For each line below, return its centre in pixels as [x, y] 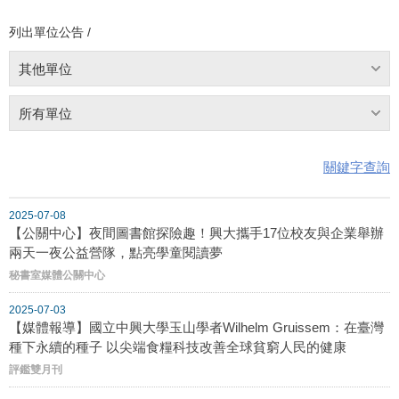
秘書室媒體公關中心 [57, 275]
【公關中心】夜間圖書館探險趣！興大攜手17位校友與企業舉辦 [196, 232]
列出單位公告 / [50, 32]
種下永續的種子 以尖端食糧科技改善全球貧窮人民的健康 [178, 346]
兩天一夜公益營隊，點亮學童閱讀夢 [116, 252]
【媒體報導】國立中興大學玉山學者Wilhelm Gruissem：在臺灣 [196, 327]
